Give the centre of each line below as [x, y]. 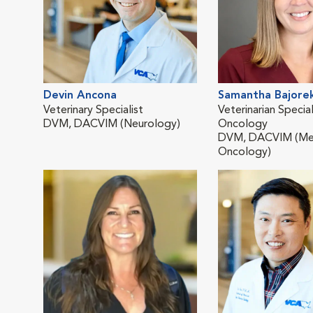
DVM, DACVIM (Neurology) [112, 124]
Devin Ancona [80, 95]
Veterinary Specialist [93, 110]
